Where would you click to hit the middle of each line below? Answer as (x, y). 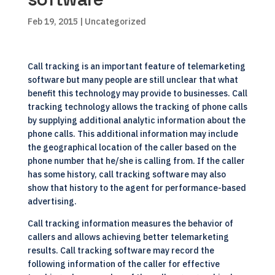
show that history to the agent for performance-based (137, 188)
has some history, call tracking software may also (126, 174)
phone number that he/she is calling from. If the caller (136, 161)
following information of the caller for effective (123, 264)
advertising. (52, 201)
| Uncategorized (112, 21)
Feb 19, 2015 (52, 21)
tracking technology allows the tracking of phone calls (137, 107)
